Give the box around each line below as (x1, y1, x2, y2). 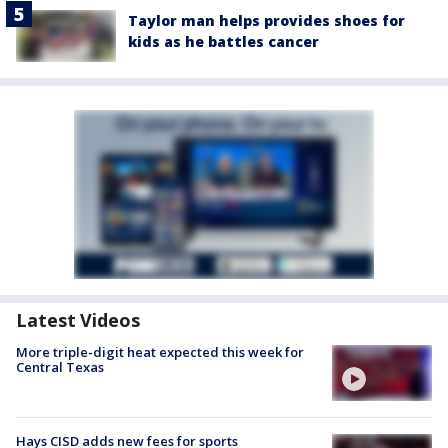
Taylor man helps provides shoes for (128, 10, 405, 30)
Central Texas (16, 357, 104, 376)
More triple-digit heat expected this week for (16, 342, 304, 361)
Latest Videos (16, 307, 140, 332)
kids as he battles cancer (128, 31, 319, 51)
